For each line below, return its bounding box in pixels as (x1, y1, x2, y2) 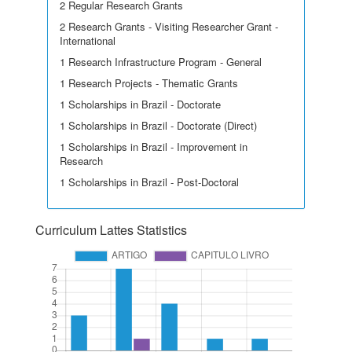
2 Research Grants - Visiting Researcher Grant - (60, 19, 278, 34)
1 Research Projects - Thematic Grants (60, 75, 238, 90)
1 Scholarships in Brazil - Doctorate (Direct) (60, 118, 257, 133)
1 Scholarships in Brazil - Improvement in (60, 139, 247, 154)
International (60, 33, 115, 48)
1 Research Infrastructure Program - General (60, 54, 262, 69)
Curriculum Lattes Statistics (35, 221, 187, 239)
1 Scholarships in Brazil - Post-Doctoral (60, 174, 239, 189)
